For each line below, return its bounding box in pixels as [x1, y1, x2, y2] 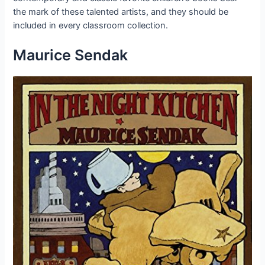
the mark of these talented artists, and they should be [13, 6, 229, 17]
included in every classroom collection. [13, 20, 169, 31]
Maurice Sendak [13, 46, 128, 64]
